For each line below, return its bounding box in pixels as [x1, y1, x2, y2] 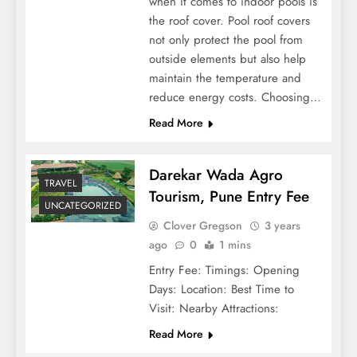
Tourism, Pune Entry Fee [148, 185, 309, 207]
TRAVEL [45, 175, 76, 190]
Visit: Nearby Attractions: [148, 299, 279, 317]
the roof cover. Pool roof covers [148, 11, 310, 29]
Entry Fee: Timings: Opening [148, 261, 300, 279]
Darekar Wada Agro [148, 163, 283, 186]
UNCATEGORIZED [45, 198, 121, 213]
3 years [264, 217, 300, 233]
